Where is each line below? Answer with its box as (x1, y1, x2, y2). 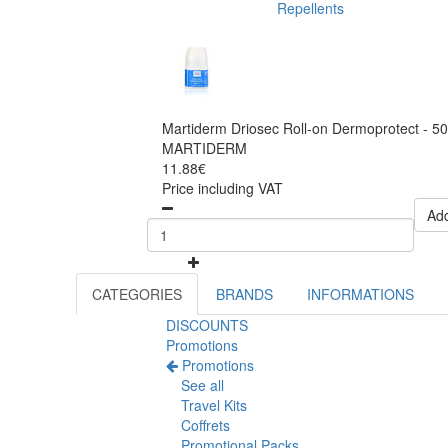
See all (181, 375, 224, 396)
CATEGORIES (92, 284, 182, 305)
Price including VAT (162, 178, 283, 199)
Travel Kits (181, 395, 247, 416)
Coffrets (181, 415, 230, 436)
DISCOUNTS (166, 315, 248, 336)
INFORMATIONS (307, 284, 414, 305)
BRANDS (216, 284, 273, 305)
